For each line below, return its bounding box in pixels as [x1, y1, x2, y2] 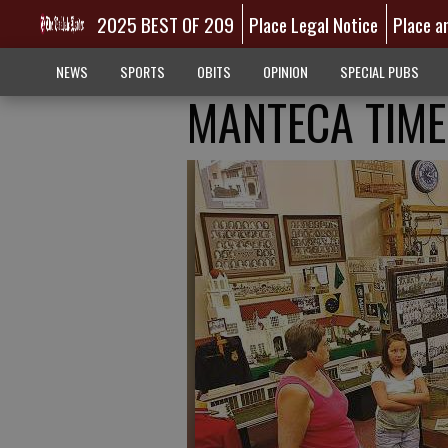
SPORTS [119, 61, 165, 82]
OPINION [262, 61, 308, 82]
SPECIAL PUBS [339, 61, 419, 82]
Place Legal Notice [249, 10, 379, 38]
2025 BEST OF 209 [96, 10, 234, 38]
